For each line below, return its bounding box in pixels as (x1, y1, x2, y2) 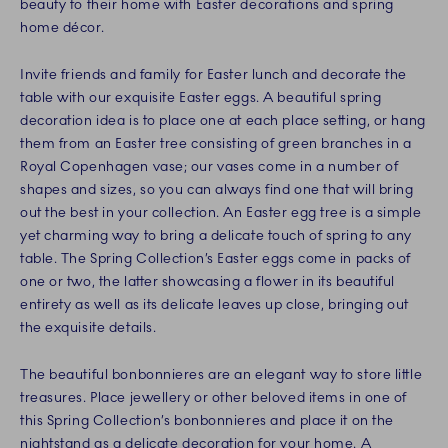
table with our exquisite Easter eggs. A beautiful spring (20, 88, 382, 106)
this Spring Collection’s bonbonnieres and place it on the (20, 411, 394, 429)
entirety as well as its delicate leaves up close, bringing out (20, 295, 409, 313)
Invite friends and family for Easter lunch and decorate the (20, 65, 408, 83)
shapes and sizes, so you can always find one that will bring (20, 180, 414, 198)
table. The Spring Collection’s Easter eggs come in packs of (20, 249, 412, 267)
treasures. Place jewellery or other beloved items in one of (20, 388, 408, 406)
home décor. (20, 18, 105, 36)
